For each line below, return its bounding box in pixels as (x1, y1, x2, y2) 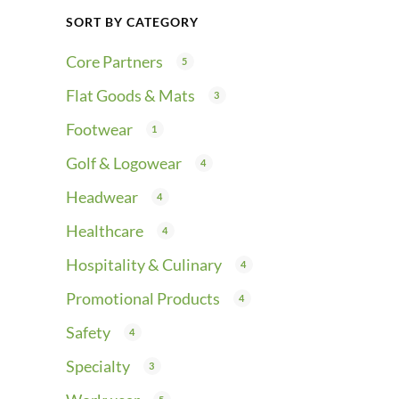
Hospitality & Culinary (66, 255, 222, 274)
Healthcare (66, 221, 143, 240)
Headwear (66, 187, 138, 207)
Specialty (66, 356, 130, 376)
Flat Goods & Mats (66, 85, 195, 105)
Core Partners (66, 52, 163, 71)
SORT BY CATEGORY (66, 14, 199, 29)
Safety (66, 322, 110, 342)
